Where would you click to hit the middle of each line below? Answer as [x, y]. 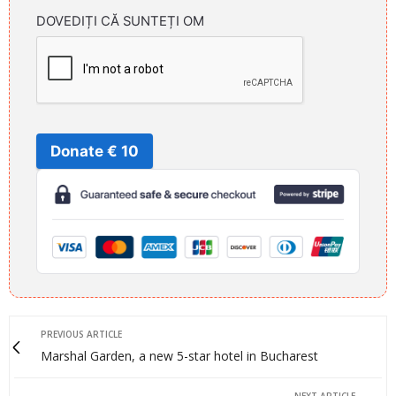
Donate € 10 [95, 151]
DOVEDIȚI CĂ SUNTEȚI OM [120, 21]
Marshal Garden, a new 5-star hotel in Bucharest [179, 356]
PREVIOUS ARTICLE [81, 335]
